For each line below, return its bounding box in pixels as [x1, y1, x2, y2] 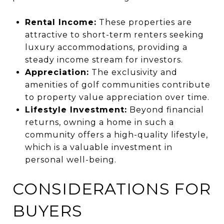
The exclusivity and [91, 67, 177, 77]
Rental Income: [24, 17, 96, 27]
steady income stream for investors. [24, 54, 183, 64]
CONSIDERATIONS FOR [12, 178, 211, 198]
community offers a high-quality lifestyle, [24, 129, 208, 139]
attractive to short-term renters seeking [24, 29, 204, 39]
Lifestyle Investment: [24, 104, 127, 114]
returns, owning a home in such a [24, 117, 174, 127]
